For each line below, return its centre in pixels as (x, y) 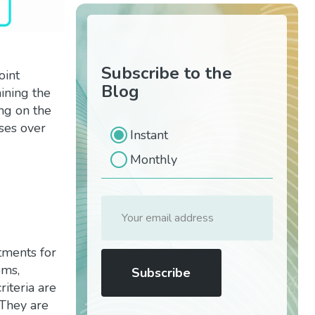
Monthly (154, 160)
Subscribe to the (167, 73)
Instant (149, 135)
